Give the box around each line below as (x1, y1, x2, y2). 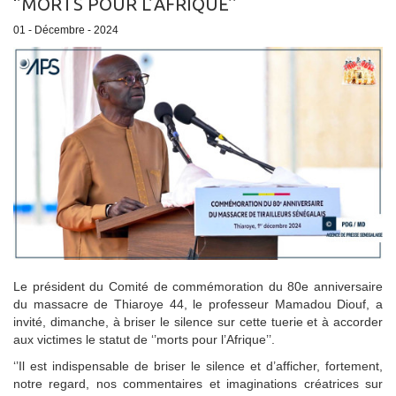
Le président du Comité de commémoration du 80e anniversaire (13, 278, 383, 293)
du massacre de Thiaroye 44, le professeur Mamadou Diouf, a (13, 296, 383, 311)
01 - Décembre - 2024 (13, 24, 118, 36)
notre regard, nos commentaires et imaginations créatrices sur (13, 376, 383, 391)
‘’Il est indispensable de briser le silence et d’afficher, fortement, (13, 358, 383, 373)
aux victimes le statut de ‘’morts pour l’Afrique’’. (13, 331, 275, 346)
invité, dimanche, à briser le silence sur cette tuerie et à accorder (13, 314, 383, 329)
